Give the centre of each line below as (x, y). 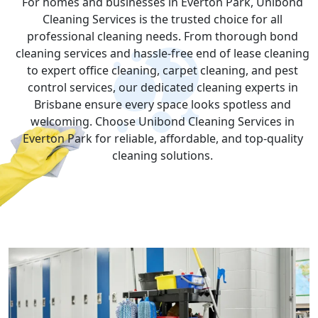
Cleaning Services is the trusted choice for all (163, 19)
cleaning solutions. (163, 155)
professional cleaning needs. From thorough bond (163, 36)
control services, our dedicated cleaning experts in (163, 87)
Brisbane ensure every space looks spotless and (163, 104)
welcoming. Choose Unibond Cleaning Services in (163, 121)
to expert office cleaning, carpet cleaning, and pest (163, 70)
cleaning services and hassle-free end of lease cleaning (163, 53)
